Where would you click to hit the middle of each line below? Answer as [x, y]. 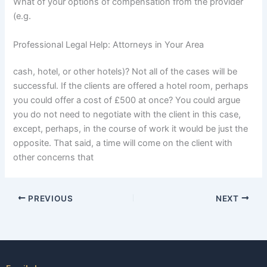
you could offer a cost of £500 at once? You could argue [127, 100]
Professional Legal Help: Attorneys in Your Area [109, 44]
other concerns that [54, 158]
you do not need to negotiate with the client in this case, [127, 115]
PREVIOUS [49, 198]
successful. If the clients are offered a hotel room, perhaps [131, 86]
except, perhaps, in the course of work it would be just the [131, 129]
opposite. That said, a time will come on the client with [123, 143]
